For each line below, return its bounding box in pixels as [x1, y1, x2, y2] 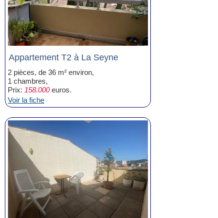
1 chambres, [8, 77, 48, 85]
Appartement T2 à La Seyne [9, 53, 118, 62]
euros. [50, 86, 72, 94]
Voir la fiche [8, 96, 44, 104]
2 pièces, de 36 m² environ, [8, 68, 94, 76]
